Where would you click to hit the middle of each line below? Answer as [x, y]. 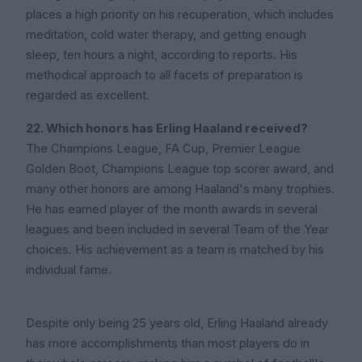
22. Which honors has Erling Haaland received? [167, 129]
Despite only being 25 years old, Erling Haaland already [177, 324]
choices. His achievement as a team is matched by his [175, 250]
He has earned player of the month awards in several [172, 210]
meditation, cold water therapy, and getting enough [166, 35]
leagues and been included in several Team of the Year [177, 230]
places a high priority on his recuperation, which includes [180, 15]
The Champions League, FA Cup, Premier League [163, 149]
